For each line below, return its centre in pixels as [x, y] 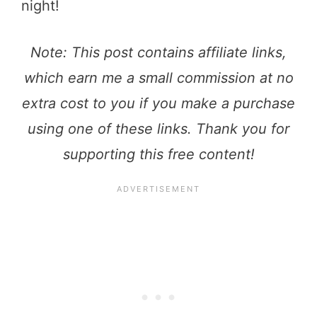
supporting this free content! [158, 154]
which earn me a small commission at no [158, 77]
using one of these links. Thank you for [158, 128]
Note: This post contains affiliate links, [158, 52]
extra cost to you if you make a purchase [158, 103]
